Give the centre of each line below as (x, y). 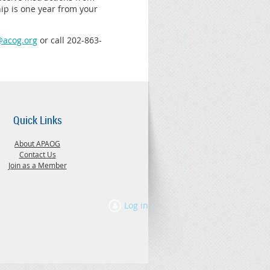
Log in (136, 206)
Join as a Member (37, 165)
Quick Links (37, 120)
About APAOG (37, 144)
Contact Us (37, 155)
